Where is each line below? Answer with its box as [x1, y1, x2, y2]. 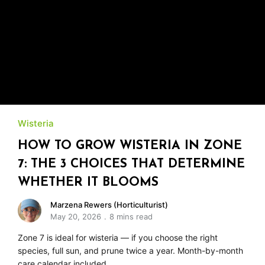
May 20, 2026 [50, 211, 101, 221]
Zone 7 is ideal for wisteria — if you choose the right [18, 232, 218, 243]
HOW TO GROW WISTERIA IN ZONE [18, 139, 242, 152]
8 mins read [109, 211, 153, 221]
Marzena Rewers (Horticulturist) [50, 199, 168, 209]
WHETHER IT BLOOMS [18, 176, 159, 189]
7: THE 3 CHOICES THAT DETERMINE [18, 157, 245, 170]
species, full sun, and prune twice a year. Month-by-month [18, 245, 243, 256]
